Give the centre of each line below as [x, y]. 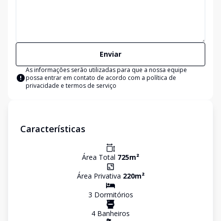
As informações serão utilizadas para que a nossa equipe [106, 70]
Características [53, 129]
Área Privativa [100, 176]
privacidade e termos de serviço [71, 86]
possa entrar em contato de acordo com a [86, 78]
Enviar [110, 54]
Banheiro [111, 213]
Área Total [100, 157]
